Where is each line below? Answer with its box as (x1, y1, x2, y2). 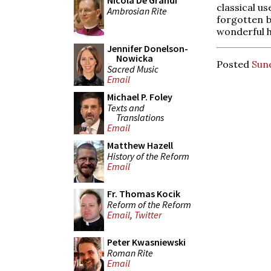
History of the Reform (107, 149, 189, 162)
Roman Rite (107, 246, 153, 259)
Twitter (134, 209, 162, 221)
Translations (116, 111, 164, 123)
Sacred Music (107, 62, 158, 75)
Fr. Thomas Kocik (107, 188, 180, 200)
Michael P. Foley (107, 91, 172, 103)
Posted (217, 57, 252, 70)
